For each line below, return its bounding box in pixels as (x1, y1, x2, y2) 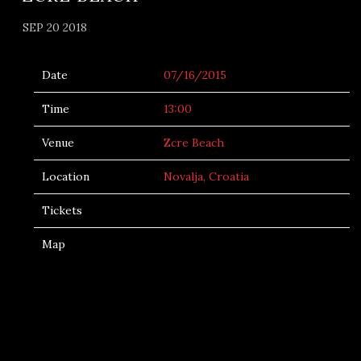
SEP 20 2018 (23, 20, 87, 35)
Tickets (42, 203, 82, 218)
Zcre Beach (164, 135, 224, 150)
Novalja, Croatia (164, 169, 249, 184)
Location (42, 169, 89, 184)
